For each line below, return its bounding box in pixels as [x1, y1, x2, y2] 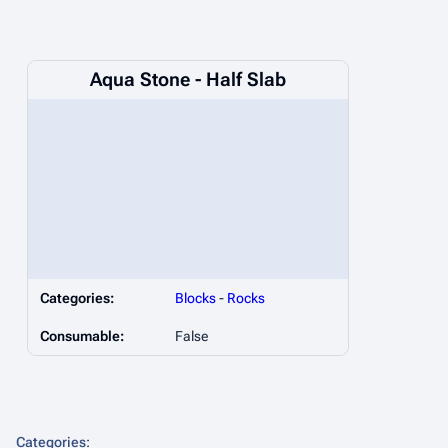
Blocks [175, 290, 216, 307]
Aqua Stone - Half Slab [90, 68, 286, 92]
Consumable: [40, 328, 124, 345]
